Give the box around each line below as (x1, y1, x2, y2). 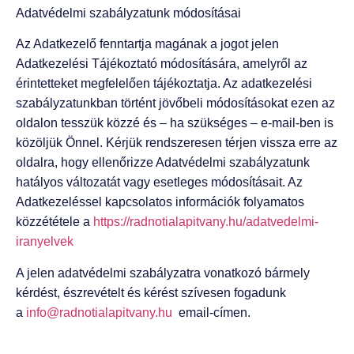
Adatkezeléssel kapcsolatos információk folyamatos (16, 195, 304, 209)
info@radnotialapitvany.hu (26, 305, 172, 319)
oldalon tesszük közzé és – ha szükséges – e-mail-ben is (16, 116, 333, 130)
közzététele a (16, 215, 93, 229)
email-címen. (172, 305, 250, 319)
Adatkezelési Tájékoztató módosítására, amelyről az (16, 57, 307, 71)
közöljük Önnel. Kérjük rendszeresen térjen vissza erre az (16, 136, 337, 150)
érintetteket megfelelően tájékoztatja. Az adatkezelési (16, 77, 312, 91)
